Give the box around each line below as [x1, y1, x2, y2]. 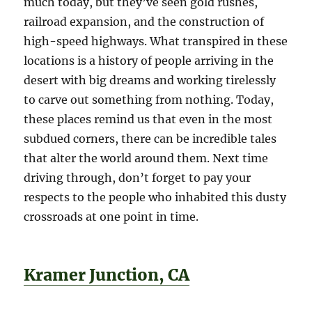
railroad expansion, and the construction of [24, 14, 265, 29]
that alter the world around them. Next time [24, 150, 269, 165]
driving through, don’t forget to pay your [24, 170, 251, 185]
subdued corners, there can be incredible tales [24, 131, 277, 146]
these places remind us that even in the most [24, 111, 273, 126]
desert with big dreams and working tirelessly [24, 72, 276, 87]
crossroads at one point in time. [24, 209, 199, 224]
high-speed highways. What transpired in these [24, 33, 288, 48]
